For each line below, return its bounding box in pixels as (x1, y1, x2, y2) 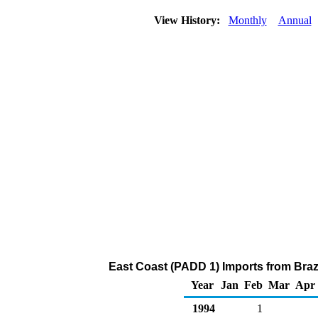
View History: (150, 14, 226, 26)
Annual (278, 14, 312, 26)
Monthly (228, 14, 267, 26)
